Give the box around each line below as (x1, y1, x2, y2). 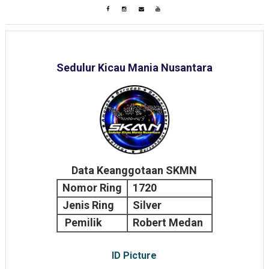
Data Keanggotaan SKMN (71, 164, 198, 177)
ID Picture (112, 250, 157, 261)
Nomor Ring (62, 181, 122, 194)
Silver (132, 199, 162, 211)
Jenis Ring (62, 199, 114, 211)
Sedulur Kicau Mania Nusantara (56, 61, 213, 74)
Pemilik (62, 216, 102, 229)
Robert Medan (132, 216, 205, 229)
